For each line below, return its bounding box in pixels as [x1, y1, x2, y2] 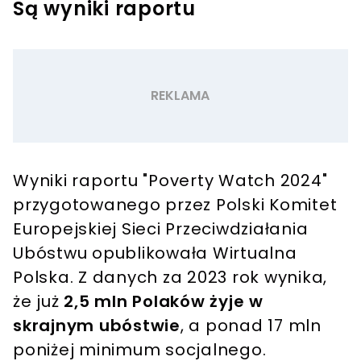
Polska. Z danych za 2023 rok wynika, [13, 266, 327, 289]
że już [13, 290, 64, 313]
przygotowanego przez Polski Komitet [13, 193, 338, 217]
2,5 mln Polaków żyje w [64, 290, 263, 313]
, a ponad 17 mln [180, 314, 322, 338]
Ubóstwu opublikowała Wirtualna [13, 242, 297, 265]
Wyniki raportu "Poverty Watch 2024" [13, 169, 328, 193]
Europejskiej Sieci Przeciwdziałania [13, 218, 309, 241]
